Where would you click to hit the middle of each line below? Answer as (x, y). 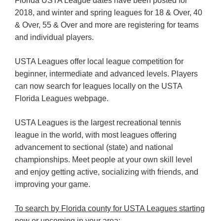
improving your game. (53, 184)
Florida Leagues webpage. (62, 98)
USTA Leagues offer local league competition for (99, 61)
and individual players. (54, 37)
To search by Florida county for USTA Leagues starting (110, 208)
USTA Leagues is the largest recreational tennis (98, 123)
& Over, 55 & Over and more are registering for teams (107, 25)
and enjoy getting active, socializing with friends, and (107, 172)
